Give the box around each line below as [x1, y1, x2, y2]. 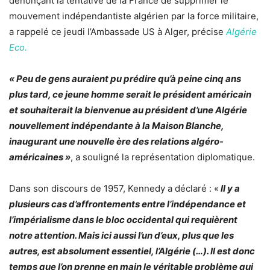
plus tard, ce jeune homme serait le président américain [9, 88, 251, 100]
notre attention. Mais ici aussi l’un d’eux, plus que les [9, 229, 234, 241]
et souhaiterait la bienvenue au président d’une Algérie [9, 104, 247, 116]
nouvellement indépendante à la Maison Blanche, [9, 119, 224, 131]
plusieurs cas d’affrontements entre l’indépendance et [9, 198, 246, 210]
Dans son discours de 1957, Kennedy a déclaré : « [9, 182, 219, 194]
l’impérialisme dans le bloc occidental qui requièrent [9, 213, 237, 225]
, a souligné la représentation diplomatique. [71, 151, 255, 163]
